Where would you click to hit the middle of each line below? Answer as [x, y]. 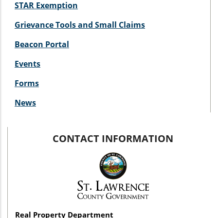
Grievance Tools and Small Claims [80, 25]
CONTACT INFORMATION [113, 138]
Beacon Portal [42, 44]
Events [27, 64]
